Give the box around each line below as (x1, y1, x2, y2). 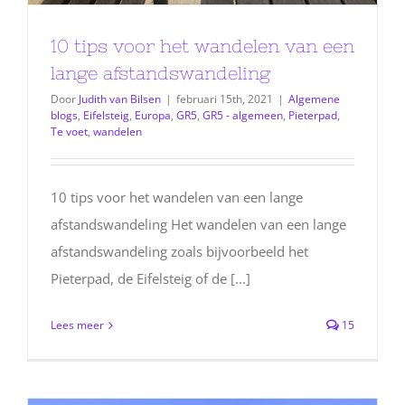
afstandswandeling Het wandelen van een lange (51, 214, 346, 233)
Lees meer (51, 316, 104, 333)
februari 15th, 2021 (176, 90, 273, 107)
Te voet (51, 123, 88, 139)
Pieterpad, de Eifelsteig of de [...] (51, 268, 250, 287)
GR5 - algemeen (202, 107, 283, 123)
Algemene (288, 90, 340, 107)
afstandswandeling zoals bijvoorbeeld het (51, 241, 308, 260)
